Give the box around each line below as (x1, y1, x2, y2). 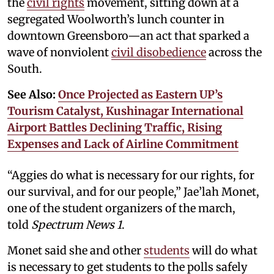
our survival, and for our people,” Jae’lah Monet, (7, 184, 259, 199)
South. (7, 61, 42, 76)
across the (206, 45, 262, 59)
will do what (190, 243, 257, 257)
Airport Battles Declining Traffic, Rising (7, 120, 222, 135)
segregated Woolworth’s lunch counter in (7, 12, 224, 26)
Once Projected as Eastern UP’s (58, 87, 223, 102)
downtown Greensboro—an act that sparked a (7, 28, 250, 43)
